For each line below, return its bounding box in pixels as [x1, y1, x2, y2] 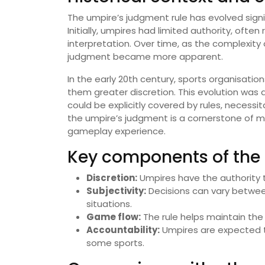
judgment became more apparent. [67, 50, 223, 63]
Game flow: [86, 211, 141, 224]
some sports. [86, 237, 144, 250]
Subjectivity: [86, 185, 146, 198]
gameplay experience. [67, 125, 166, 138]
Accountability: [86, 224, 160, 237]
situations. [86, 198, 132, 211]
